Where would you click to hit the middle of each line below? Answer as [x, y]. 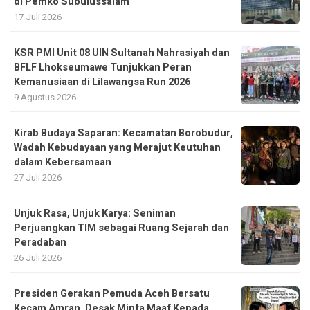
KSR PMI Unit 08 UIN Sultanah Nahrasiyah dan [122, 53]
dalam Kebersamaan [63, 162]
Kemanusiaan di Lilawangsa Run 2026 [102, 82]
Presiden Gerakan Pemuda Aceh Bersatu [112, 293]
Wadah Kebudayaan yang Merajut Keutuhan [117, 147]
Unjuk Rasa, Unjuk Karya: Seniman [95, 213]
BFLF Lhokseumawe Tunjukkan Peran [103, 67]
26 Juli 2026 [38, 257]
